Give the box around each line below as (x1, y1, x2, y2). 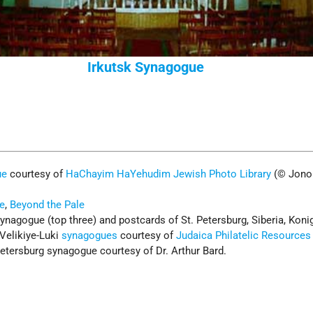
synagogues (61, 228, 118, 242)
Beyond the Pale (10, 198, 85, 211)
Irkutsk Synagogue (87, 59, 204, 76)
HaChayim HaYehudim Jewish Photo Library (66, 167, 272, 180)
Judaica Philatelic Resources (176, 228, 312, 242)
